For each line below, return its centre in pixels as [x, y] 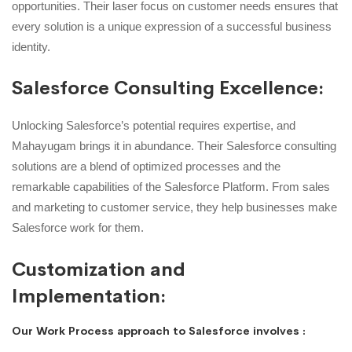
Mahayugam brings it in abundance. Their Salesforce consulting [174, 146]
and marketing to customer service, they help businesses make [174, 207]
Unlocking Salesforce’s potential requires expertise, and [154, 126]
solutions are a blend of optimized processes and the [146, 167]
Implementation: [89, 296]
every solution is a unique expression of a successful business [172, 26]
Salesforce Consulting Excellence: [168, 88]
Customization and [99, 269]
